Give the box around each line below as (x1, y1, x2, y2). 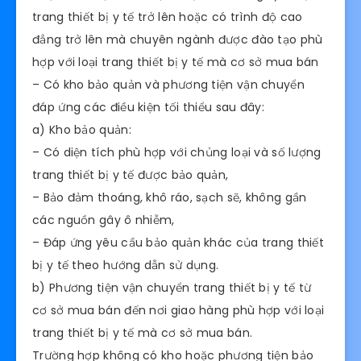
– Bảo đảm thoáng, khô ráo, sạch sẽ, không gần (32, 189, 307, 205)
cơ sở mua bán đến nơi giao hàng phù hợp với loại (32, 301, 325, 318)
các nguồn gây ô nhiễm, (32, 211, 175, 228)
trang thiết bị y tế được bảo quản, (32, 166, 229, 183)
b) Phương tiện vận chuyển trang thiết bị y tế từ (32, 279, 312, 296)
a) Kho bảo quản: (32, 121, 131, 138)
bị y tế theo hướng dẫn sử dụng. (32, 256, 219, 273)
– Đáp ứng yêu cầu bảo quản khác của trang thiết (32, 234, 325, 251)
